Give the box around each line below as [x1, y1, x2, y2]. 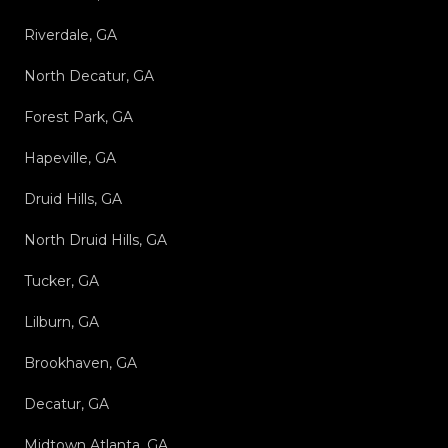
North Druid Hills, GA [24, 230, 167, 249]
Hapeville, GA [24, 148, 116, 167]
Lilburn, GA [24, 312, 99, 331]
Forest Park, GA [24, 107, 133, 126]
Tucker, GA [24, 271, 99, 290]
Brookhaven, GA [24, 353, 137, 372]
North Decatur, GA [24, 66, 154, 85]
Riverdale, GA [24, 25, 117, 44]
